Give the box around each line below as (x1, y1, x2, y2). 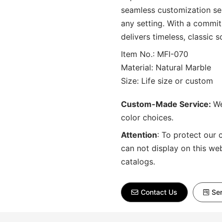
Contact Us (141, 188, 177, 196)
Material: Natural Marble (121, 62, 211, 72)
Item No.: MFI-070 (121, 49, 188, 59)
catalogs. (121, 157, 155, 166)
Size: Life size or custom (121, 76, 213, 86)
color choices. (121, 112, 173, 122)
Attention (121, 130, 157, 140)
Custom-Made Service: (121, 99, 213, 109)
